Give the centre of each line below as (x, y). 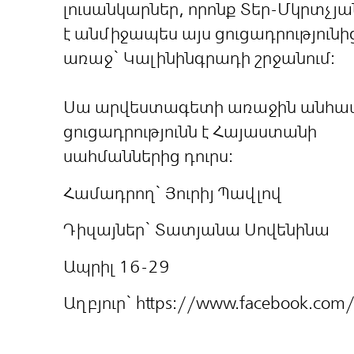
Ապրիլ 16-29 (116, 266)
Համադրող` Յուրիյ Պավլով (172, 193)
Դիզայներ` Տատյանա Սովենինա (196, 230)
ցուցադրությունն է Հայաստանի (190, 132)
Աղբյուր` (99, 303)
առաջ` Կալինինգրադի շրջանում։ (201, 58)
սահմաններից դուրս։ (150, 156)
